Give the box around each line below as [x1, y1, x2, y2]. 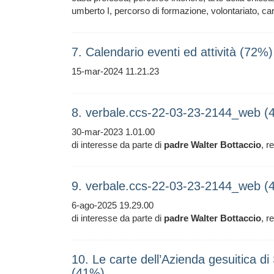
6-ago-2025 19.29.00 [72, 200, 154, 210]
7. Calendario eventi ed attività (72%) [72, 45, 273, 59]
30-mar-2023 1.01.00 [72, 127, 155, 137]
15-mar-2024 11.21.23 [72, 66, 159, 76]
